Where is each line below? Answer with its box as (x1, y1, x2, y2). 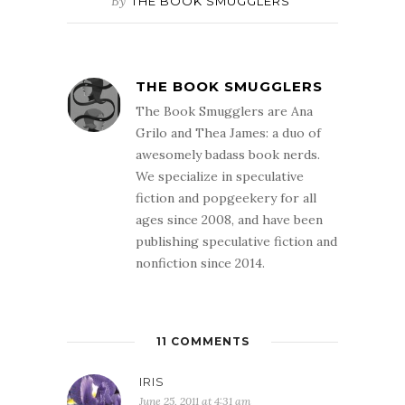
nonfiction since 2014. (136, 255, 265, 272)
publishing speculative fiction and (136, 233, 337, 250)
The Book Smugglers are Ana (136, 103, 313, 120)
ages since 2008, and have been (136, 212, 323, 229)
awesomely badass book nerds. (136, 146, 320, 164)
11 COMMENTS (155, 334, 250, 349)
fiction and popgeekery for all (136, 190, 316, 207)
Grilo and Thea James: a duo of (136, 125, 321, 142)
